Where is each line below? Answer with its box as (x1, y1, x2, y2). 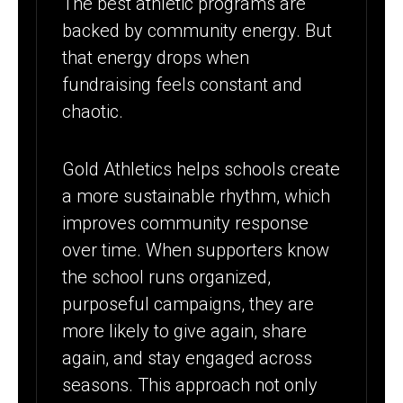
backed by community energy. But (62, 19, 333, 41)
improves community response (62, 212, 309, 235)
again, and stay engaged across (62, 347, 313, 370)
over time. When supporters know (62, 239, 330, 262)
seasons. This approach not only (62, 374, 318, 397)
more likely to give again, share (62, 320, 308, 343)
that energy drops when (62, 46, 250, 68)
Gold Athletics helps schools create (62, 158, 341, 181)
